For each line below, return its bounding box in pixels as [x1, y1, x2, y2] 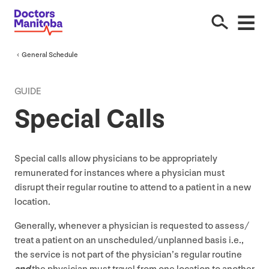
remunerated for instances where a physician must [14, 167, 225, 179]
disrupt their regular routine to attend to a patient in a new [14, 181, 251, 193]
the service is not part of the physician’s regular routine [14, 249, 242, 261]
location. [14, 196, 50, 208]
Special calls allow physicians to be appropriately [14, 153, 217, 165]
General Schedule [22, 50, 78, 59]
